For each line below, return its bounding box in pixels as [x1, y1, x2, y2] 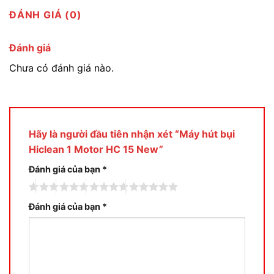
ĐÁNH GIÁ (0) [9, 8, 82, 21]
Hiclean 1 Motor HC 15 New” [29, 143, 163, 155]
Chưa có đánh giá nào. [9, 61, 114, 74]
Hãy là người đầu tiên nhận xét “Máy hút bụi [29, 127, 235, 140]
